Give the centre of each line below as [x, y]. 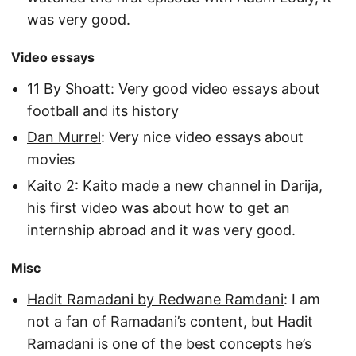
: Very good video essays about [215, 88]
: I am [302, 299]
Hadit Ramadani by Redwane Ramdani [155, 299]
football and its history [103, 110]
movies [51, 159]
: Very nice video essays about [202, 137]
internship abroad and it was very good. [161, 230]
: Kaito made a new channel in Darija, [199, 185]
